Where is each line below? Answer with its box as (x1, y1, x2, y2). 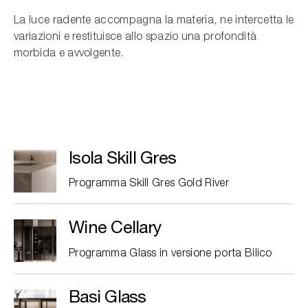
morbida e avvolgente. (14, 49, 124, 59)
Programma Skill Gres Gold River (69, 179, 229, 189)
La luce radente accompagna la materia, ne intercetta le (14, 16, 294, 26)
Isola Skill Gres (69, 146, 176, 167)
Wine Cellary (69, 216, 162, 236)
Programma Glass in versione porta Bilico (69, 248, 272, 258)
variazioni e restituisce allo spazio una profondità (14, 32, 257, 43)
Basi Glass (69, 286, 146, 307)
